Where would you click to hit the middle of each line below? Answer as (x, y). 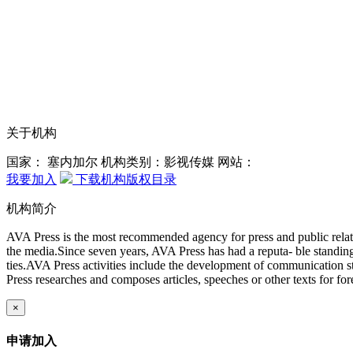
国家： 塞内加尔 (54, 162)
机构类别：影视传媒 (159, 162)
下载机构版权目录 (124, 180)
